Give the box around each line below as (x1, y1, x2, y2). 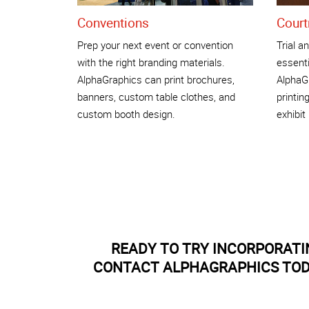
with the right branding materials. (77, 54, 225, 69)
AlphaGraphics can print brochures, (77, 72, 235, 86)
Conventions (77, 14, 149, 32)
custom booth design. (77, 106, 175, 121)
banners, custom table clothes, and (77, 89, 235, 103)
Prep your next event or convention (77, 37, 233, 52)
